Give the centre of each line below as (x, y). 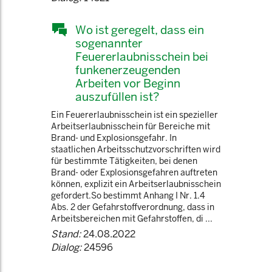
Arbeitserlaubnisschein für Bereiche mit (131, 126)
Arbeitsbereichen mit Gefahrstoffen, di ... (132, 219)
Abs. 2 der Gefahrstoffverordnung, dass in (133, 207)
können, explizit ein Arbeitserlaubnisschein (136, 184)
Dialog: (66, 247)
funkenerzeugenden (128, 70)
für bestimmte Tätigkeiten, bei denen (124, 161)
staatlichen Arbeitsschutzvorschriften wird (136, 149)
